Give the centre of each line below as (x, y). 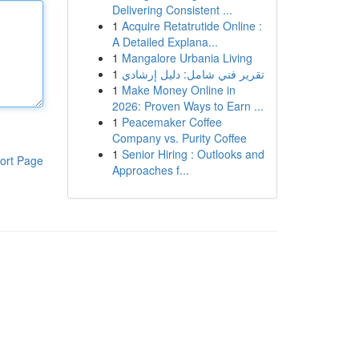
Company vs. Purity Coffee (179, 138)
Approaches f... (150, 170)
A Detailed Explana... (165, 42)
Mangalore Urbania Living (187, 58)
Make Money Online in (178, 90)
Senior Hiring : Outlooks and (193, 154)
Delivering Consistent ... (172, 10)
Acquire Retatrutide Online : (192, 26)
